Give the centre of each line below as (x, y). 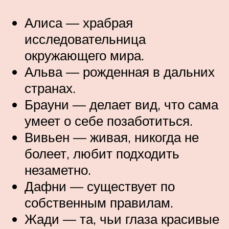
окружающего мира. (84, 55)
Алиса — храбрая (79, 22)
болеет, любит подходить (102, 153)
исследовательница (85, 39)
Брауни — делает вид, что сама (121, 104)
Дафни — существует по (100, 186)
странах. (50, 88)
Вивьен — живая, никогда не (112, 137)
